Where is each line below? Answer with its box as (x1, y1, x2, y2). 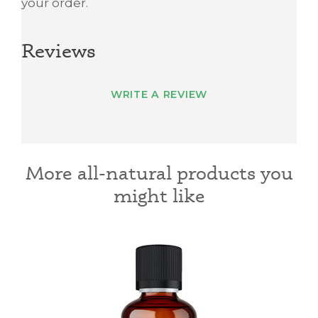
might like (113, 184, 205, 207)
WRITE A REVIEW (110, 88, 208, 102)
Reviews (21, 38, 96, 62)
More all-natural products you (25, 161, 293, 185)
